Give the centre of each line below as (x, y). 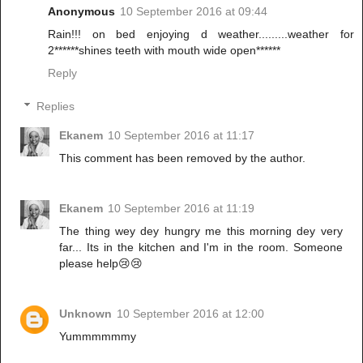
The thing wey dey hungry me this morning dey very (201, 231)
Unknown (86, 314)
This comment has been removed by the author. (183, 158)
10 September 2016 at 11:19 (181, 209)
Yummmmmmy (98, 337)
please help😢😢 (101, 264)
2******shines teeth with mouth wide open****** (164, 50)
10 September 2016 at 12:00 (191, 314)
